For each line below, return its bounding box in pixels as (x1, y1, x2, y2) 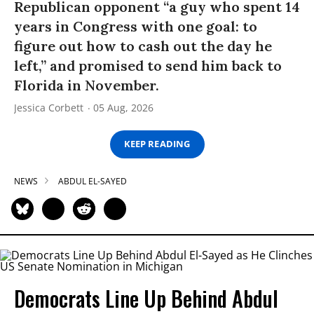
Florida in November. (14, 76, 159, 94)
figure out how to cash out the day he (14, 36, 272, 55)
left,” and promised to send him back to (14, 56, 282, 74)
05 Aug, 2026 (93, 100, 153, 114)
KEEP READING (124, 137, 190, 151)
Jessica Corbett (14, 100, 83, 114)
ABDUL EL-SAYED (58, 175, 127, 187)
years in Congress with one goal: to (14, 17, 257, 35)
